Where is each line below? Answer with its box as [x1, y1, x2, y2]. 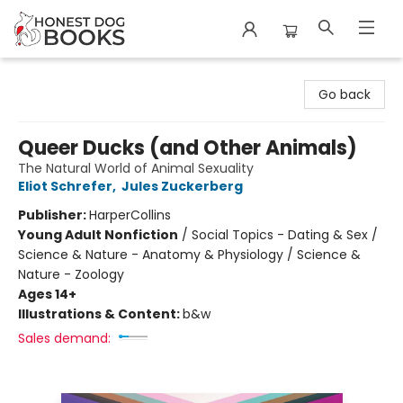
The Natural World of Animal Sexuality [18, 159, 254, 177]
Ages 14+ [18, 285, 76, 303]
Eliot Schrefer [18, 177, 112, 195]
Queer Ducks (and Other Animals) [18, 134, 357, 162]
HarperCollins [89, 206, 171, 224]
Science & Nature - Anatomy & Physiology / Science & [18, 246, 361, 264]
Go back [318, 85, 371, 103]
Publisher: [18, 206, 89, 224]
